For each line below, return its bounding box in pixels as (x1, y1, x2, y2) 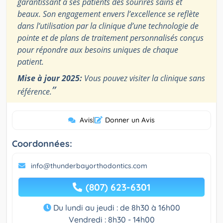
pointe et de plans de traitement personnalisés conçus (17, 32, 204, 44)
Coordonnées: (12, 138, 72, 150)
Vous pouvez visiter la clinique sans (82, 73, 205, 84)
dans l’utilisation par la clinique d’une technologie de (17, 20, 199, 32)
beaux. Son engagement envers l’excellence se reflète (17, 8, 199, 20)
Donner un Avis (105, 115, 155, 125)
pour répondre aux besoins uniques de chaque (17, 44, 178, 56)
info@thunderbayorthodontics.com (31, 161, 147, 171)
